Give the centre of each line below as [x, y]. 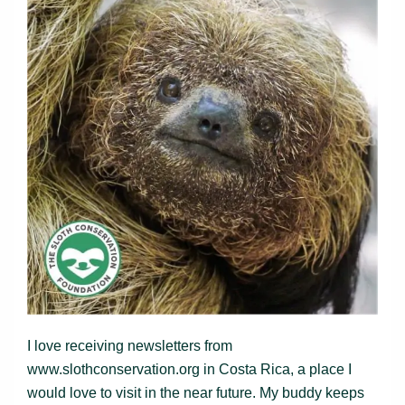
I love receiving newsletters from [130, 345]
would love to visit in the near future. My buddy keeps [196, 392]
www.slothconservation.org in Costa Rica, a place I [189, 369]
